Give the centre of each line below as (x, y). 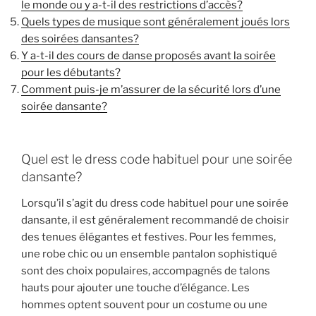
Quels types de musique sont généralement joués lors (156, 22)
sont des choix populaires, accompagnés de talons (146, 271)
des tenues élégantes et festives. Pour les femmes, (148, 237)
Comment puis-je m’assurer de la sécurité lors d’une (151, 90)
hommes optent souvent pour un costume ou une (144, 305)
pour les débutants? (71, 73)
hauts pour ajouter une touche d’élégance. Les (135, 288)
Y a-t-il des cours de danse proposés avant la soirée (148, 56)
